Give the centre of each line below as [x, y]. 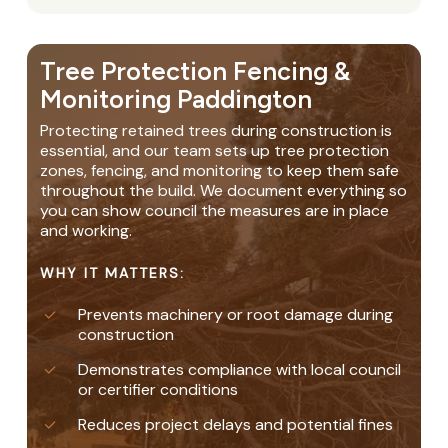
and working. [86, 231]
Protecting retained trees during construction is [216, 131]
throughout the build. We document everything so [224, 191]
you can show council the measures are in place [215, 211]
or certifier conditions [158, 390]
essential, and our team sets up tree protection [215, 151]
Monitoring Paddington [176, 99]
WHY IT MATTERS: [113, 273]
